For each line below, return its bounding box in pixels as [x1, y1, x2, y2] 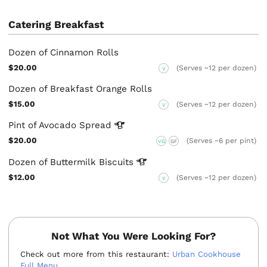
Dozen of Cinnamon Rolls [8, 47, 119, 58]
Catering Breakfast [8, 18, 104, 31]
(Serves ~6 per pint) [186, 136, 256, 145]
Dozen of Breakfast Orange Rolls [8, 83, 153, 95]
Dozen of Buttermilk [8, 156, 100, 167]
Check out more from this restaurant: [20, 250, 173, 259]
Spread [79, 120, 115, 131]
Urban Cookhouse [172, 250, 241, 259]
